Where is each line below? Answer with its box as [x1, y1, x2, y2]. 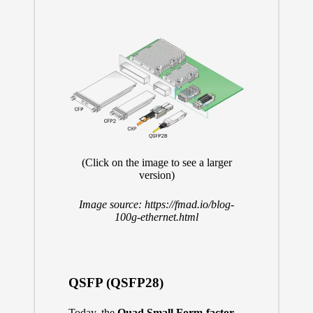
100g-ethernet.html [115, 210, 198, 223]
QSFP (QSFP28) [68, 275, 163, 290]
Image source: [79, 198, 145, 210]
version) [138, 168, 175, 181]
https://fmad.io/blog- [145, 198, 234, 210]
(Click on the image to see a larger [81, 156, 232, 168]
